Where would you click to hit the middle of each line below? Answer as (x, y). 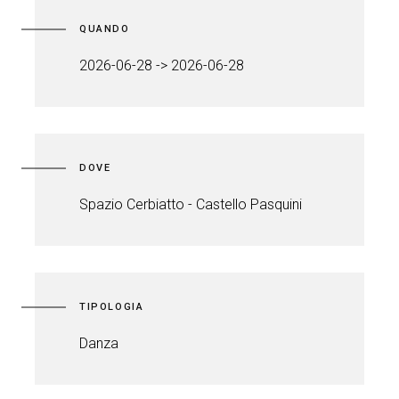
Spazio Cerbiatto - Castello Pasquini (191, 204)
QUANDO (105, 29)
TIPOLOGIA (112, 307)
